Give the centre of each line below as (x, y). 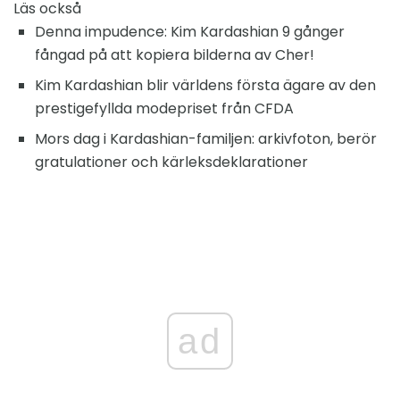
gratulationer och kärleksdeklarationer (171, 162)
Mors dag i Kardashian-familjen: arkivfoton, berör (206, 139)
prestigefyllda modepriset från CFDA (164, 109)
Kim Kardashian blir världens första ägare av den (205, 86)
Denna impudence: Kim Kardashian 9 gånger (190, 32)
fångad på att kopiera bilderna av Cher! (175, 55)
